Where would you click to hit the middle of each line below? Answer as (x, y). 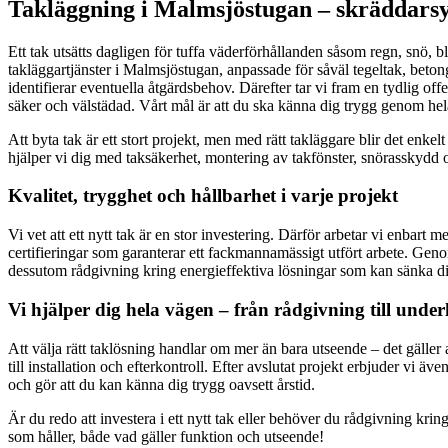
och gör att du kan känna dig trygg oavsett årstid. (161, 384)
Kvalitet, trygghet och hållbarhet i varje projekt (203, 196)
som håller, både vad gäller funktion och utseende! (166, 436)
